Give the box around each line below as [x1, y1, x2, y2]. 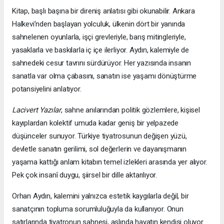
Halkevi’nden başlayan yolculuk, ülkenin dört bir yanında [12, 19, 185, 28]
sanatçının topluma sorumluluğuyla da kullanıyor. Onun [12, 204, 183, 213]
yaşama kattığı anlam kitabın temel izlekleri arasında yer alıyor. [12, 157, 207, 166]
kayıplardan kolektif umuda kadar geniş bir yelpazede [12, 118, 179, 127]
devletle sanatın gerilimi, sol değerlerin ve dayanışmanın [12, 144, 187, 153]
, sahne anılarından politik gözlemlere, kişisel [60, 105, 200, 114]
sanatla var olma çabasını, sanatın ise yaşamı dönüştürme [12, 71, 197, 80]
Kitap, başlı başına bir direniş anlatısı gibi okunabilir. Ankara [12, 6, 195, 15]
